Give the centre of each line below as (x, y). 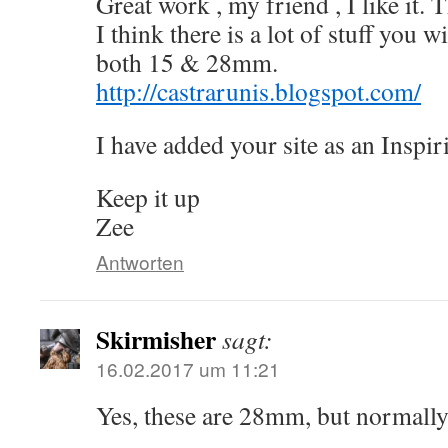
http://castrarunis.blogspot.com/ (258, 91)
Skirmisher (156, 339)
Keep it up (148, 197)
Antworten (140, 261)
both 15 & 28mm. (187, 62)
